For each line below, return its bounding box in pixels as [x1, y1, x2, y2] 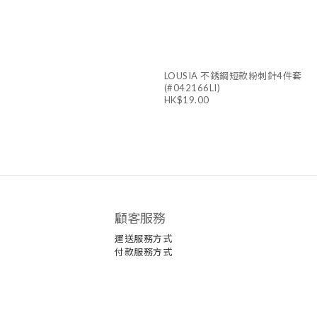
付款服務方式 [115, 246, 172, 258]
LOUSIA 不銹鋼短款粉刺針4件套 [163, 70, 302, 82]
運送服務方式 [115, 233, 172, 245]
